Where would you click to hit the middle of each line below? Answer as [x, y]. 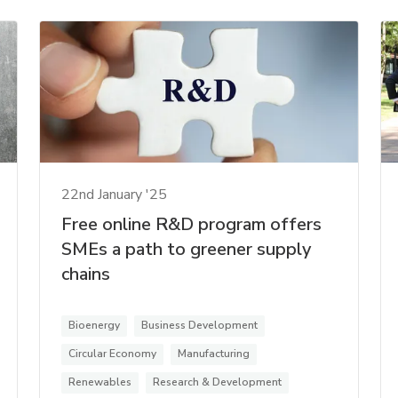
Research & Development [218, 382]
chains [86, 274]
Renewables [100, 382]
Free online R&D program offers [192, 224]
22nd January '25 [115, 194]
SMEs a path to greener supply [187, 249]
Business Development [200, 325]
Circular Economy [113, 353]
